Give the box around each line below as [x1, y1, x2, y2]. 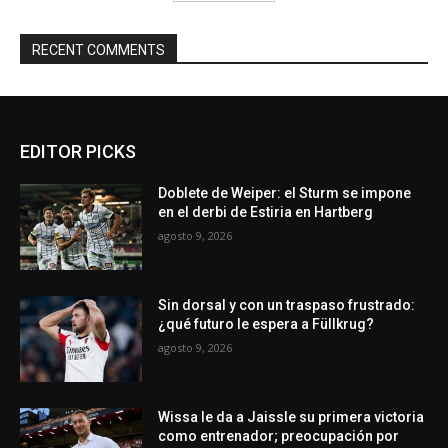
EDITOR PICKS [20, 141, 136, 163]
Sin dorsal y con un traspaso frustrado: [158, 297, 416, 314]
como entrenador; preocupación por [158, 427, 400, 444]
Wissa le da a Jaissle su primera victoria [158, 408, 425, 425]
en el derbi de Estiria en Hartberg [158, 204, 374, 221]
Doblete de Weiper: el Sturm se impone [158, 185, 412, 202]
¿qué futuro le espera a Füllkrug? [158, 316, 375, 333]
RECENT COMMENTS [32, 42, 165, 59]
